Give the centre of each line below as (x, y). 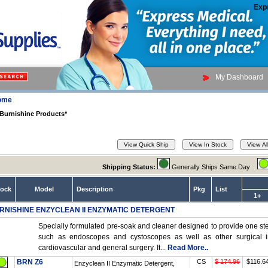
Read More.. (188, 248)
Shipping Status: (129, 167)
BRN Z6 (30, 262)
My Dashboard (239, 77)
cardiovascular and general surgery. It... (103, 248)
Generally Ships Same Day (214, 167)
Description (95, 189)
